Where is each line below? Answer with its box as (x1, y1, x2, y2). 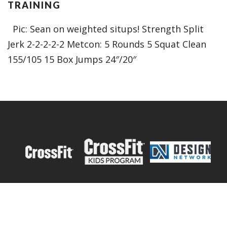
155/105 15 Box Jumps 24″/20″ (7, 53, 136, 65)
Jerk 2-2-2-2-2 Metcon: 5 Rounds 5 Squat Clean (7, 38, 206, 50)
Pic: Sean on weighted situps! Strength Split (7, 23, 204, 35)
